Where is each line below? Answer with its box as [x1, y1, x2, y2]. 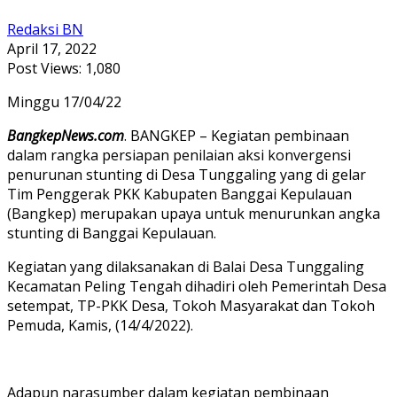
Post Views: [7, 58, 82, 78]
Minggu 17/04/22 [7, 91, 121, 112]
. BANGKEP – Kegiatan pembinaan [124, 125, 349, 145]
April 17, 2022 [7, 38, 97, 58]
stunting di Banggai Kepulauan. [7, 222, 216, 243]
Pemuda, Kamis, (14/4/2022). [7, 315, 193, 335]
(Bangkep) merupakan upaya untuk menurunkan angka [7, 203, 380, 223]
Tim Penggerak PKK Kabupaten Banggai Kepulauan [7, 183, 352, 204]
